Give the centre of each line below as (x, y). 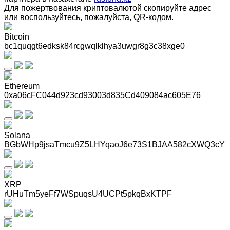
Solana (17, 135)
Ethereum (22, 86)
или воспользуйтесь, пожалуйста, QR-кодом (88, 17)
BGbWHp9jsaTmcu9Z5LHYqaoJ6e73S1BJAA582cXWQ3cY (114, 144)
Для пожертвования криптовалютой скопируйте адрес (108, 8)
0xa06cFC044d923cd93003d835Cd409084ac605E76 (102, 95)
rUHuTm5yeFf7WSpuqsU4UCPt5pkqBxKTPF (88, 194)
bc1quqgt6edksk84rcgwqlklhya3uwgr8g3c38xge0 (94, 46)
